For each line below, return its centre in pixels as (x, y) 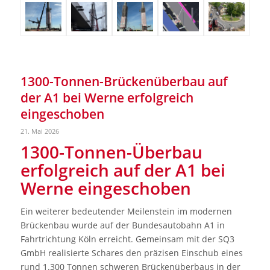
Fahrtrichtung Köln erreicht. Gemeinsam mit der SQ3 (127, 239)
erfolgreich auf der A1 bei (123, 170)
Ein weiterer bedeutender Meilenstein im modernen (126, 211)
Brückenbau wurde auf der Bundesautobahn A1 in (122, 225)
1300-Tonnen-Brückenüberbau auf (124, 81)
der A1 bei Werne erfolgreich (107, 97)
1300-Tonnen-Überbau (111, 152)
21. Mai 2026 (39, 131)
